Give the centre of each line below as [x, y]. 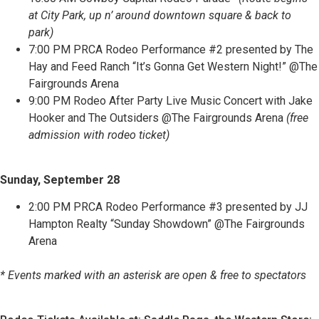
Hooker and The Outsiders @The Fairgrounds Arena [157, 118]
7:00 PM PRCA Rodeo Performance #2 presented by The [171, 50]
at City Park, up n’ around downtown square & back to [160, 16]
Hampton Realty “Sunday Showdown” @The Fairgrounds [167, 224]
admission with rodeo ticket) [99, 135]
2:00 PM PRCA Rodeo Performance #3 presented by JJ [168, 206]
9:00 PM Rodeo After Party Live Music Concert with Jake [171, 101]
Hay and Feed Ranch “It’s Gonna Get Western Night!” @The [173, 67]
